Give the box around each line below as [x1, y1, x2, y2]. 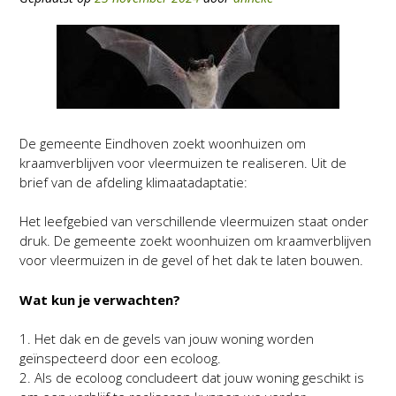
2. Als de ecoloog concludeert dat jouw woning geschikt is [19, 369, 364, 386]
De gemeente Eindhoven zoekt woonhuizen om [19, 133, 306, 152]
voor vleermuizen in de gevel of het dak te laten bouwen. [19, 251, 363, 269]
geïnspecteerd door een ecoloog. [19, 349, 221, 367]
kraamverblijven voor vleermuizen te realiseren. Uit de [19, 153, 346, 171]
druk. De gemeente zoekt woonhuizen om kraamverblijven [19, 232, 371, 249]
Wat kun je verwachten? [19, 290, 180, 308]
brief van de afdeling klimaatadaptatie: [19, 172, 247, 191]
